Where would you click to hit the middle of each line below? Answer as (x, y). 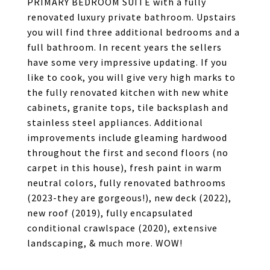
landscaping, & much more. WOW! (105, 243)
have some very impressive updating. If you (127, 62)
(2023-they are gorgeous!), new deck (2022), (129, 198)
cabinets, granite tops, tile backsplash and (128, 107)
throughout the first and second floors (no (128, 152)
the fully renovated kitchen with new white (128, 92)
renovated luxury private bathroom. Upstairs (132, 17)
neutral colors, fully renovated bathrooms (127, 183)
